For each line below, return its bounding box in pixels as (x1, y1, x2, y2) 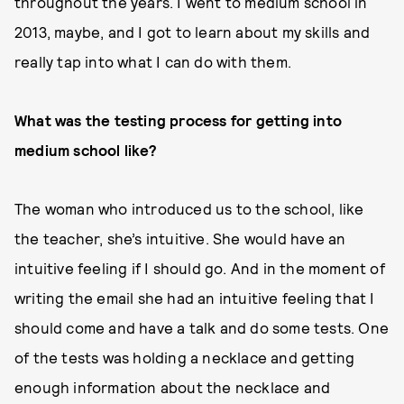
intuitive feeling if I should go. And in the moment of (14, 259, 385, 277)
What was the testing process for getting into (14, 111, 343, 129)
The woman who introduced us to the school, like (14, 199, 364, 217)
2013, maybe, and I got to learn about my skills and (14, 23, 371, 41)
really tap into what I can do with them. (14, 52, 291, 70)
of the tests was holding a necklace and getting (14, 348, 355, 366)
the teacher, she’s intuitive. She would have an (14, 229, 346, 247)
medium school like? (14, 141, 157, 159)
